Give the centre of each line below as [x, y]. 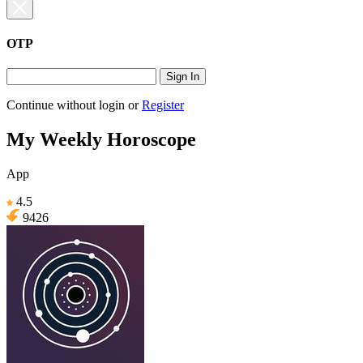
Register [163, 105]
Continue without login [66, 105]
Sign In [183, 77]
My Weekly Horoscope [101, 139]
